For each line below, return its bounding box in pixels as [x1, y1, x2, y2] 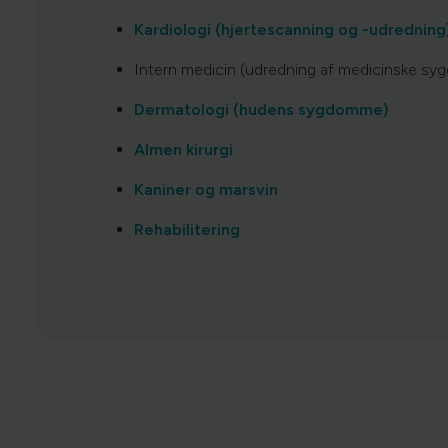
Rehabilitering [134, 219, 240, 239]
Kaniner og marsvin [134, 179, 282, 199]
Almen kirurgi [134, 139, 233, 159]
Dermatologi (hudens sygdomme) [134, 99, 393, 119]
